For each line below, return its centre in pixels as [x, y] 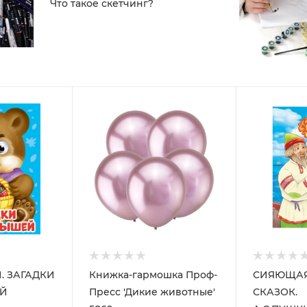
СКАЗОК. [275, 292]
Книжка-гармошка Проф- [137, 274]
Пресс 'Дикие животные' [152, 292]
